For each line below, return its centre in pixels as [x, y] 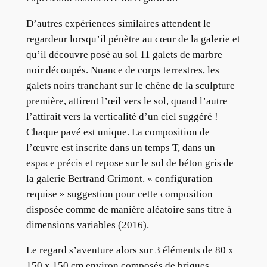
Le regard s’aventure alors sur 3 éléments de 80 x [130, 250]
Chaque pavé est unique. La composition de [118, 132]
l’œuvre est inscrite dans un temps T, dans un [120, 147]
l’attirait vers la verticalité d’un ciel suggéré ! [122, 116]
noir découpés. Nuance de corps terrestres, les [122, 70]
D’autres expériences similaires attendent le [118, 23]
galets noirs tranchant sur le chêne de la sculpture [130, 85]
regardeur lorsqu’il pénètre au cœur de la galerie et [133, 39]
